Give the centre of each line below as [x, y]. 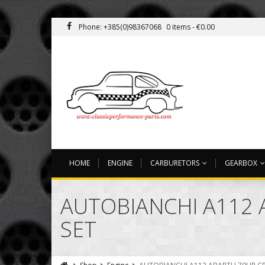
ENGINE [120, 163]
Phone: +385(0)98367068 [120, 27]
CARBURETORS [175, 163]
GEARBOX [241, 163]
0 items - [181, 27]
